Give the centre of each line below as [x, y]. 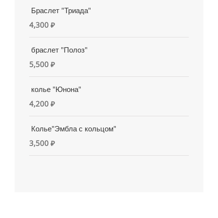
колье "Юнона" [56, 89]
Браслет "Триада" [61, 10]
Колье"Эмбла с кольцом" [74, 129]
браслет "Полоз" [59, 50]
